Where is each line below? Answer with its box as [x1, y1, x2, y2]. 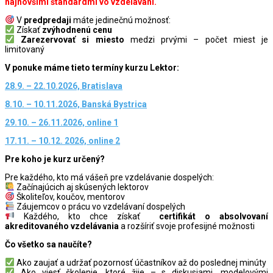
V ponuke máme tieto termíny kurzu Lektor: [5, 62, 179, 73]
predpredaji [23, 15, 71, 25]
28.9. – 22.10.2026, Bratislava [5, 80, 122, 91]
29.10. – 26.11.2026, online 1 [5, 117, 118, 127]
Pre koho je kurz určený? [5, 154, 105, 164]
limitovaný [5, 44, 44, 54]
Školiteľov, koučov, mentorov [14, 191, 125, 202]
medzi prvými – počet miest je [124, 34, 269, 44]
